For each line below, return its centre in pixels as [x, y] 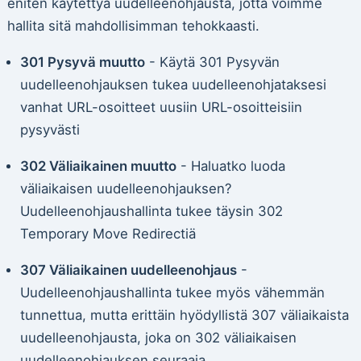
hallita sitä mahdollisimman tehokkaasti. [133, 26]
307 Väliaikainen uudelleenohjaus [128, 270]
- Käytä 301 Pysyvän [212, 62]
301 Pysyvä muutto [82, 62]
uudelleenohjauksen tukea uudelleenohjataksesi [173, 85]
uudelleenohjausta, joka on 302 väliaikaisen [158, 337]
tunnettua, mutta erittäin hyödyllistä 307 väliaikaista [184, 315]
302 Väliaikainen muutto [98, 166]
